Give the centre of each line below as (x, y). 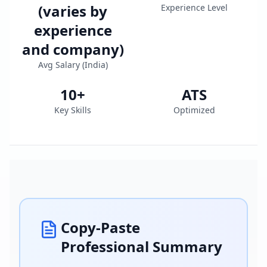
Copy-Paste (100, 227)
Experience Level (194, 7)
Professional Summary (142, 246)
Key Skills (73, 110)
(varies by (73, 11)
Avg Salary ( (61, 65)
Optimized (194, 110)
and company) (73, 49)
